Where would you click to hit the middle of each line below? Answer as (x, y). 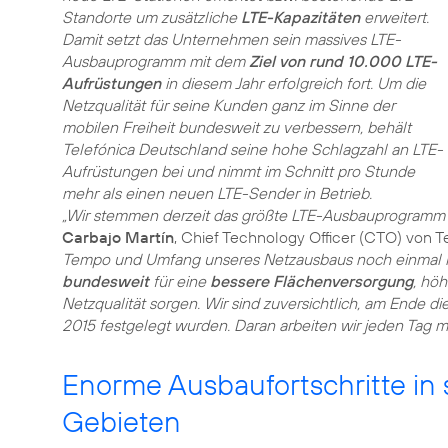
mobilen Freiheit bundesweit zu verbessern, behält (236, 127)
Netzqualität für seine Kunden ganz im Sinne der (228, 105)
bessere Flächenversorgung (311, 281)
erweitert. (394, 17)
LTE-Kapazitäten (300, 17)
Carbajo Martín (118, 237)
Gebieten (121, 421)
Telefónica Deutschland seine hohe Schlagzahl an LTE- (252, 149)
